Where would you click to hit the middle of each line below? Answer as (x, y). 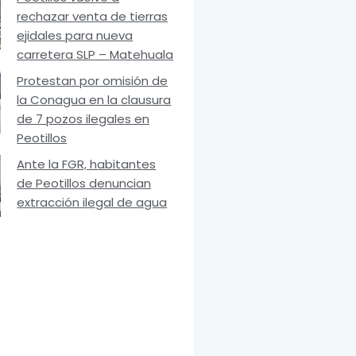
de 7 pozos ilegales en (83, 119)
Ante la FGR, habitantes (87, 164)
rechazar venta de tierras (93, 17)
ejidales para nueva (75, 36)
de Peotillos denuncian (84, 184)
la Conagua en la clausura (94, 100)
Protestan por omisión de (93, 81)
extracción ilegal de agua (92, 203)
